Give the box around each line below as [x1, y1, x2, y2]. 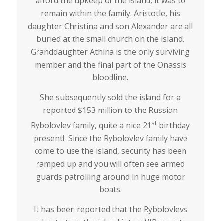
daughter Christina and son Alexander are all [28, 21, 193, 32]
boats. [99, 184, 122, 195]
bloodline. [92, 72, 129, 83]
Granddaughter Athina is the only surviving [31, 46, 190, 58]
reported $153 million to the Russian [43, 104, 178, 115]
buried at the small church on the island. [37, 34, 184, 45]
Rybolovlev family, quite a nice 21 [31, 119, 152, 131]
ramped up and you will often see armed [36, 158, 185, 169]
